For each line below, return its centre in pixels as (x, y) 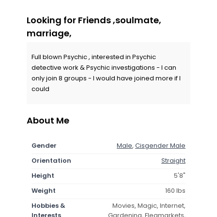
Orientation (51, 160)
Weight (44, 190)
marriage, (49, 33)
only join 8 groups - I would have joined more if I (106, 78)
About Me (48, 120)
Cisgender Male (160, 145)
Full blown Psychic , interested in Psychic (94, 57)
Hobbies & (48, 205)
